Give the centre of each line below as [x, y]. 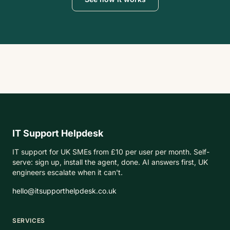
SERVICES [29, 221]
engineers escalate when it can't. [68, 172]
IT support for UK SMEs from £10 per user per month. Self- [111, 152]
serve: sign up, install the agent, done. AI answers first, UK [110, 162]
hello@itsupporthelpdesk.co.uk [64, 191]
